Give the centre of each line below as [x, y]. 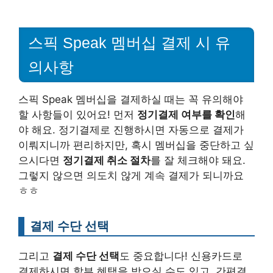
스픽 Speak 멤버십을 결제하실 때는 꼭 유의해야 [131, 100]
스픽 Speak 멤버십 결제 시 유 [129, 43]
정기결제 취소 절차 [107, 161]
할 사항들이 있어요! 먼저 [78, 115]
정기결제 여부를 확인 [186, 115]
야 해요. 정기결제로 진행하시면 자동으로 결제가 [131, 130]
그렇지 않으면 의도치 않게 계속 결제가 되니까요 [131, 176]
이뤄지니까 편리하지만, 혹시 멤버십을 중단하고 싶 [136, 145]
